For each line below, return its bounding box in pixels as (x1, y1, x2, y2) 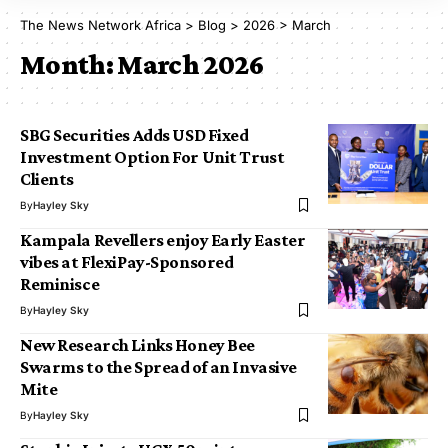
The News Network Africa (20, 17, 181, 33)
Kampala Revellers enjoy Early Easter (20, 230, 306, 250)
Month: (20, 49, 118, 80)
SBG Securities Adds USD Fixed (20, 125, 249, 145)
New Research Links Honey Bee (20, 335, 255, 355)
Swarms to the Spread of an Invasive (20, 357, 297, 377)
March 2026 (117, 49, 265, 80)
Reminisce (20, 274, 100, 294)
